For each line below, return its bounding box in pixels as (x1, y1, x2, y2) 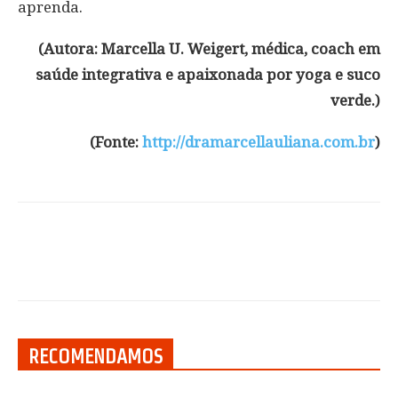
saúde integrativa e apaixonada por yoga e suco (36, 65, 380, 84)
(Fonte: (90, 132, 142, 151)
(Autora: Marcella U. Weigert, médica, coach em (38, 39, 380, 58)
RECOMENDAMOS (28, 345, 163, 367)
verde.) (330, 91, 380, 109)
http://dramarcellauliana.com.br (142, 132, 375, 151)
